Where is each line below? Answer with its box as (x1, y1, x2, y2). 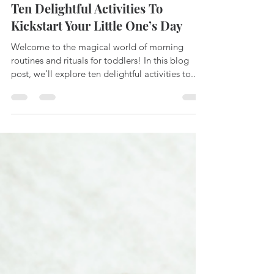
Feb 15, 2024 (17, 108, 57, 117)
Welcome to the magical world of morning (11, 169, 183, 181)
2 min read (68, 108, 103, 117)
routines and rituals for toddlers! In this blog (11, 183, 189, 194)
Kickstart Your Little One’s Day (11, 146, 182, 162)
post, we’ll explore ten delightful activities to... (11, 196, 198, 208)
